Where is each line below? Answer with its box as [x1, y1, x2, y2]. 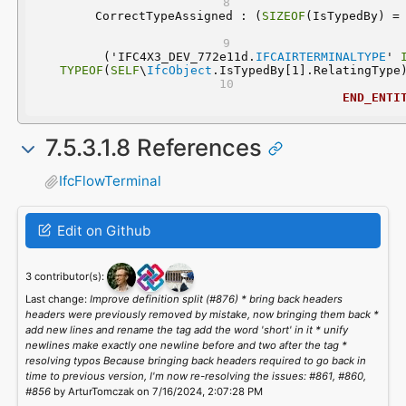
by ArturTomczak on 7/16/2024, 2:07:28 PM [50, 384, 263, 398]
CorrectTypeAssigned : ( [94, 8, 262, 23]
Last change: [24, 292, 90, 305]
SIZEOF [261, 8, 305, 23]
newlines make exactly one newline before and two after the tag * [24, 338, 347, 352]
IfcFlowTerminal [59, 172, 162, 190]
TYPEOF [59, 63, 103, 77]
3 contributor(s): [24, 269, 107, 283]
